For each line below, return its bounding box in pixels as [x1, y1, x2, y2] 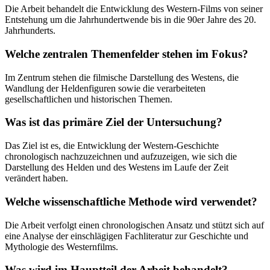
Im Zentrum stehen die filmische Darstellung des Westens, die [5, 72, 239, 83]
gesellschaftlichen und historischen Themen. [5, 93, 172, 104]
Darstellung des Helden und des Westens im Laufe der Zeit [5, 162, 228, 173]
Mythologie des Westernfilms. [5, 241, 118, 252]
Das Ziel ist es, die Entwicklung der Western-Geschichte [5, 140, 219, 151]
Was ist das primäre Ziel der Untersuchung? [5, 116, 222, 129]
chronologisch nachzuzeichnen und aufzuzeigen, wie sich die [5, 151, 237, 162]
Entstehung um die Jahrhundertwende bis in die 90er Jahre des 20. [5, 14, 256, 25]
